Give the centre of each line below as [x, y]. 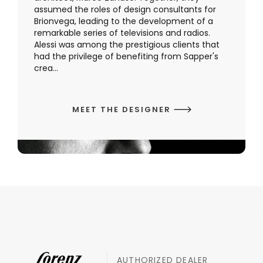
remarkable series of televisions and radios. [122, 33]
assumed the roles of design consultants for [125, 10]
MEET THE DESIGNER [123, 110]
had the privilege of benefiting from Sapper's [126, 57]
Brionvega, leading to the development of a [124, 21]
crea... [46, 68]
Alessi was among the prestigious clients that [127, 45]
